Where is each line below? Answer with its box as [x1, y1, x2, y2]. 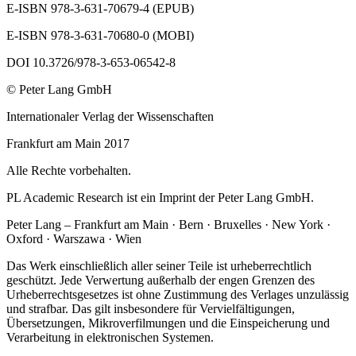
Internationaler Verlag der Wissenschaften [6, 109, 214, 123]
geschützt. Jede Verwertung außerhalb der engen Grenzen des [6, 273, 315, 287]
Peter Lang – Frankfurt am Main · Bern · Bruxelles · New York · [6, 217, 331, 231]
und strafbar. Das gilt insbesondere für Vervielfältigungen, [6, 301, 295, 315]
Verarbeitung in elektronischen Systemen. [6, 330, 214, 344]
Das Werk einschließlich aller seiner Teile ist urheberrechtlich [6, 258, 311, 273]
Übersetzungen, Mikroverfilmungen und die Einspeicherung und [6, 315, 330, 330]
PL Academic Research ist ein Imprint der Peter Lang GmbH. [6, 190, 314, 204]
